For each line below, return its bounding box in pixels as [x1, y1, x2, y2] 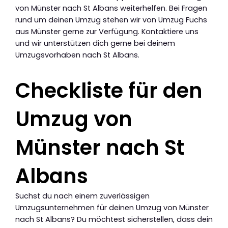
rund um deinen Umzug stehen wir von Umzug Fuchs [15, 15, 207, 25]
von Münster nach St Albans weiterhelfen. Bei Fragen [15, 3, 207, 14]
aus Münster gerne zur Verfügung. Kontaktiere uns [15, 26, 198, 37]
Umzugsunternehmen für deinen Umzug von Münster [15, 203, 209, 213]
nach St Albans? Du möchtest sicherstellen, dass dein [15, 214, 213, 225]
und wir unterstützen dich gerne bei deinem [15, 38, 175, 49]
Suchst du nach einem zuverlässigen [15, 191, 150, 202]
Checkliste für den [15, 76, 203, 105]
